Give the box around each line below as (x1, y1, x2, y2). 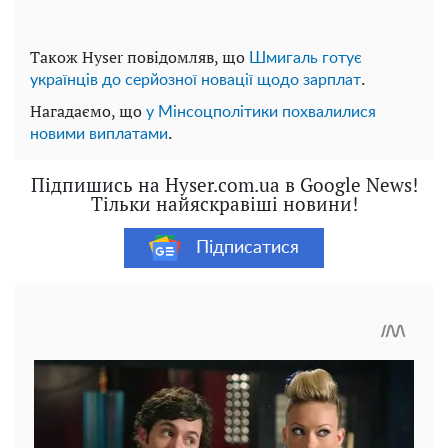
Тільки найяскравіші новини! (90, 191, 358, 217)
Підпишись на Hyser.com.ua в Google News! (30, 172, 418, 198)
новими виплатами (30, 126, 168, 143)
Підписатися (196, 238, 299, 257)
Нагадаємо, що (30, 100, 146, 123)
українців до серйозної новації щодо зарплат (30, 72, 361, 89)
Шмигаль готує (249, 50, 362, 67)
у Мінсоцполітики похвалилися (146, 104, 376, 121)
